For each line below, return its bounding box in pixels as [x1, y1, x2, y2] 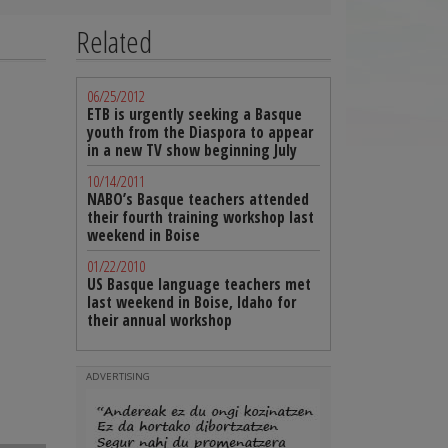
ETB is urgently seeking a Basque [87, 104, 302, 125]
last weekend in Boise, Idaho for [87, 292, 296, 313]
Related [76, 21, 152, 62]
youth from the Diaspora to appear [87, 122, 313, 143]
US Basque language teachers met [87, 274, 311, 295]
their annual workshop [87, 310, 232, 331]
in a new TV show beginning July [87, 140, 297, 161]
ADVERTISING [86, 370, 150, 383]
